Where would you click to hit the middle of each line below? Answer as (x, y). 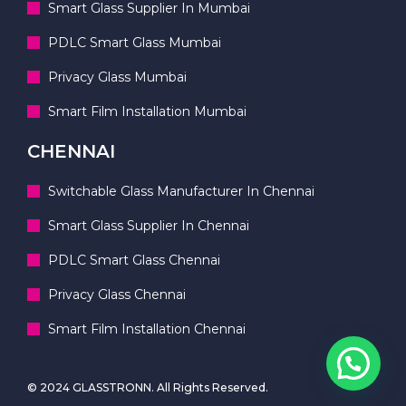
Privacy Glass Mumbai (117, 77)
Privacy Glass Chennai (116, 294)
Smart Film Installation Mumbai (147, 111)
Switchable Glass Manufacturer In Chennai (181, 191)
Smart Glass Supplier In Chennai (148, 225)
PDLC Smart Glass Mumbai (134, 42)
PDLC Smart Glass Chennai (134, 260)
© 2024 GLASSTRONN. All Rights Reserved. (148, 387)
